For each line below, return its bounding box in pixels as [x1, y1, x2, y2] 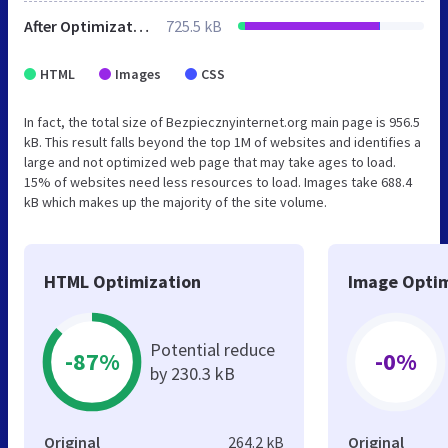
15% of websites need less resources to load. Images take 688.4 [24, 172, 412, 191]
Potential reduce [150, 337, 275, 361]
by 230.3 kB [150, 361, 235, 385]
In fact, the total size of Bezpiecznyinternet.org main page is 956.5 [24, 112, 420, 131]
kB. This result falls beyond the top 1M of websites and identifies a [24, 132, 421, 151]
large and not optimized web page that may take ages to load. [24, 152, 396, 171]
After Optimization [133, 15, 149, 36]
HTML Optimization [44, 269, 201, 293]
